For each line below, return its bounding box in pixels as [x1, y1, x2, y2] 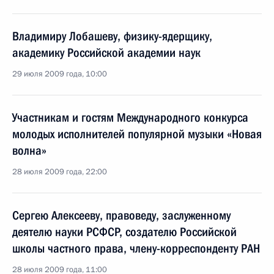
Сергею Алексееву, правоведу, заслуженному [12, 208, 231, 223]
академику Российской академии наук [12, 45, 201, 60]
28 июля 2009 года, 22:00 [12, 166, 107, 177]
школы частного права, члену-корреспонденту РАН [12, 241, 260, 256]
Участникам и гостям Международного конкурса [12, 110, 248, 125]
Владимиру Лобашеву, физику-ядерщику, [12, 29, 212, 43]
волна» [12, 143, 46, 158]
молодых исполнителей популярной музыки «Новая [12, 127, 262, 141]
